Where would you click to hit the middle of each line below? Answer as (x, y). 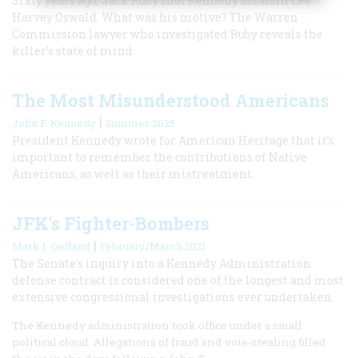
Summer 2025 (140, 123)
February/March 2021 (153, 246)
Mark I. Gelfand (51, 246)
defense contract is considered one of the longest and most (178, 280)
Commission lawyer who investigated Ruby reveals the (167, 34)
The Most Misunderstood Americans (171, 100)
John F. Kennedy (54, 123)
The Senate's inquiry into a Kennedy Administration (161, 263)
